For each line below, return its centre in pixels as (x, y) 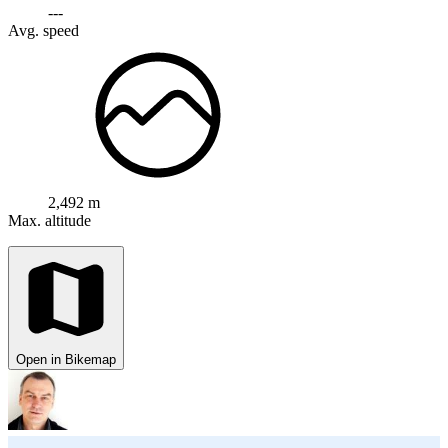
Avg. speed (43, 30)
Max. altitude (49, 220)
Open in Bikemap (66, 359)
